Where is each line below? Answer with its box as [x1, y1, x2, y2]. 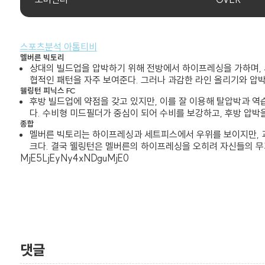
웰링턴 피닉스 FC [20, 86, 75, 96]
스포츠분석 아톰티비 [20, 41, 97, 53]
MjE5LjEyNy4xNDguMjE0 [20, 152, 129, 164]
